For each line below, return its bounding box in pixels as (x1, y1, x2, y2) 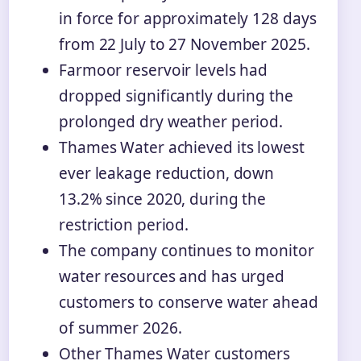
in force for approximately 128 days (59, 7, 317, 29)
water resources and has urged (59, 265, 285, 287)
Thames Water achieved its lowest (59, 136, 305, 158)
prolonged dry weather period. (59, 110, 284, 132)
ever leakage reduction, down (59, 162, 275, 184)
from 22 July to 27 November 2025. (59, 33, 310, 55)
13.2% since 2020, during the (59, 188, 267, 210)
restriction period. (59, 214, 189, 235)
